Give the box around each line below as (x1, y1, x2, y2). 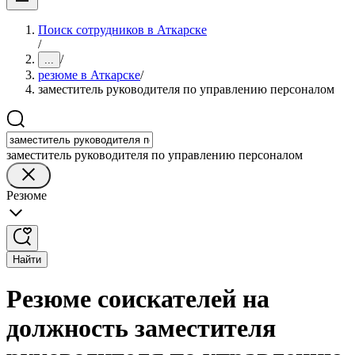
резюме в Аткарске (38, 68, 140, 82)
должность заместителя (6, 314, 276, 343)
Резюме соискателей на (6, 284, 269, 314)
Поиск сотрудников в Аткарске (38, 23, 207, 36)
